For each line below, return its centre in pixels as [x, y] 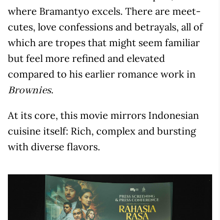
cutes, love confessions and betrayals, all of [105, 27]
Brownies [29, 91]
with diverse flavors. [54, 147]
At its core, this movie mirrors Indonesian [103, 115]
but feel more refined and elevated [86, 58]
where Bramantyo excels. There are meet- [104, 11]
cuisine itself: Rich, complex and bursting [102, 131]
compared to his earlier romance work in [102, 74]
